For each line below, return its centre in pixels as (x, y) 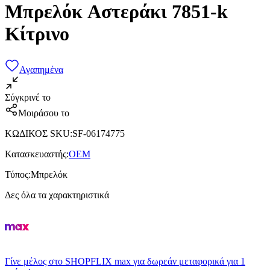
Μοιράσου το (44, 113)
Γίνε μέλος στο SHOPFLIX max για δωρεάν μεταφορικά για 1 (125, 261)
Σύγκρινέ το (28, 97)
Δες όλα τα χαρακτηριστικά (57, 195)
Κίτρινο (39, 34)
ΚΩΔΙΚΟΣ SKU (37, 133)
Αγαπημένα (41, 69)
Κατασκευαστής (36, 154)
